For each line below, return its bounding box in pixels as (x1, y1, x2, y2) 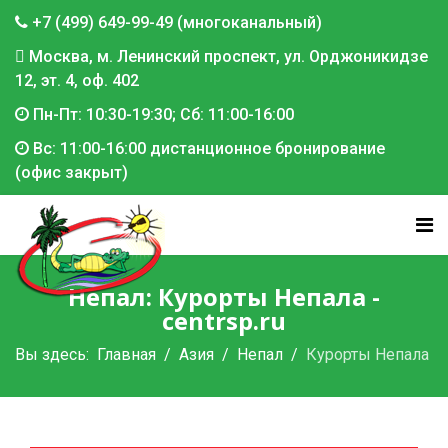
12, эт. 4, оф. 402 (15, 71, 139, 90)
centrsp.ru (162, 304, 286, 337)
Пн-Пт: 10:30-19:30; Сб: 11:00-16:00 (29, 105, 294, 124)
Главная (97, 345, 156, 364)
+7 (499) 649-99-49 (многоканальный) (28, 13, 322, 32)
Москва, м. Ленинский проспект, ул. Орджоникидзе (25, 47, 428, 66)
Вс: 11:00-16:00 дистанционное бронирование (29, 139, 385, 158)
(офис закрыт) (15, 163, 128, 182)
